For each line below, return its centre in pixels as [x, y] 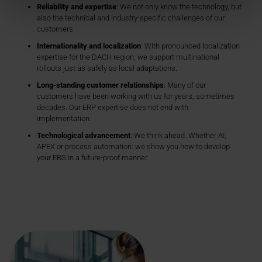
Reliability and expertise [77, 6]
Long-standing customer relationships [100, 85]
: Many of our [185, 85]
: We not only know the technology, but [179, 6]
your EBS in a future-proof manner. [93, 157]
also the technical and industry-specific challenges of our [131, 18]
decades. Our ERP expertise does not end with [113, 107]
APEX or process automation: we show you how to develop [133, 146]
